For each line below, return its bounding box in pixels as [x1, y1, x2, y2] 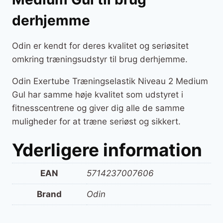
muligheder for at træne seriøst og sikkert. [12, 116, 181, 126]
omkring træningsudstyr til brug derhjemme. [12, 54, 188, 64]
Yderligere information [12, 139, 202, 160]
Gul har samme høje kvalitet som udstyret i [12, 89, 183, 100]
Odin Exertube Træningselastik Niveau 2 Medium [12, 76, 208, 86]
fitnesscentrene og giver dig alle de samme [12, 103, 185, 113]
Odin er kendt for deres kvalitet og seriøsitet [12, 40, 189, 51]
